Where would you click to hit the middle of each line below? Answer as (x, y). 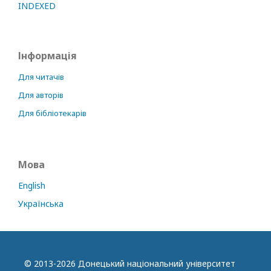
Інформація (47, 56)
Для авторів (41, 95)
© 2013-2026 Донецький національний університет (130, 264)
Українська (41, 204)
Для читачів (41, 77)
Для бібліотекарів (52, 113)
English (32, 186)
